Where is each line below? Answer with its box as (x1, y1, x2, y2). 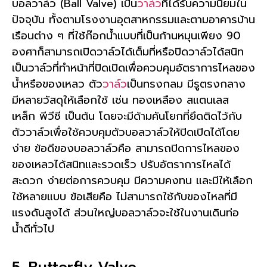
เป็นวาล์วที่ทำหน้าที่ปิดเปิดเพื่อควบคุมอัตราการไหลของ (12, 60, 255, 77)
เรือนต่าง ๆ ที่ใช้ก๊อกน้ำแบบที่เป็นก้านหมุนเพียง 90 (12, 27, 241, 45)
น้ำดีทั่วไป (12, 221, 54, 238)
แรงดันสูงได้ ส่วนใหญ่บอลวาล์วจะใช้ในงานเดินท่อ (12, 204, 239, 222)
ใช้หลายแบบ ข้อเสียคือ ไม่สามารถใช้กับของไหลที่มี (12, 188, 237, 206)
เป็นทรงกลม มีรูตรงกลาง (127, 76, 246, 93)
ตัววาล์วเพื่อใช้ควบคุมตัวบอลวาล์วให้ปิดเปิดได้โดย (12, 124, 240, 141)
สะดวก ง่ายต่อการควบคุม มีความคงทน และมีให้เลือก (12, 172, 253, 190)
